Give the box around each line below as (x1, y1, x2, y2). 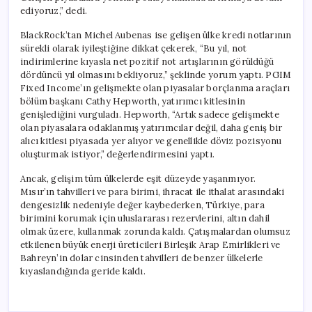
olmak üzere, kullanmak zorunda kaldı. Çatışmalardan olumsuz (20, 225, 290, 237)
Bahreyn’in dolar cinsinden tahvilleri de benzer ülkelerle (20, 251, 263, 264)
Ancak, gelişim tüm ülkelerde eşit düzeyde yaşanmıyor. (20, 172, 256, 185)
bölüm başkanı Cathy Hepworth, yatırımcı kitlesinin (20, 95, 245, 107)
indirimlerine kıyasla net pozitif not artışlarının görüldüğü (20, 55, 274, 68)
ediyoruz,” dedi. (20, 4, 88, 17)
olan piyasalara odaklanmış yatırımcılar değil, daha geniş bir (20, 121, 283, 134)
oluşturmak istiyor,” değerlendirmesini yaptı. (20, 148, 214, 160)
